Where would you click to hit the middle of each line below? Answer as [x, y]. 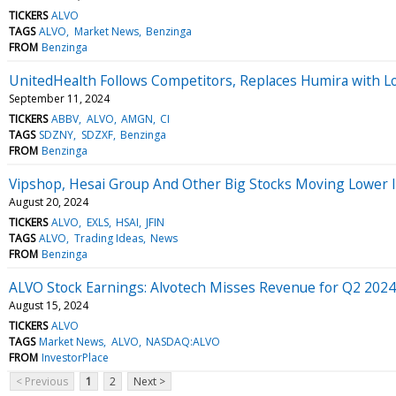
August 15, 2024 [49, 305]
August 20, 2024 [49, 202]
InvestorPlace [76, 357]
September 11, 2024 [59, 98]
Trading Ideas [108, 238]
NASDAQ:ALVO [183, 341]
